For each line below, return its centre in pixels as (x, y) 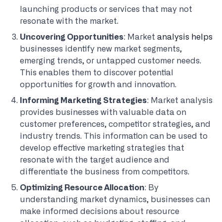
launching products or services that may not (106, 9)
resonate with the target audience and (95, 160)
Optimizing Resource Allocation (82, 188)
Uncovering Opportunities (72, 37)
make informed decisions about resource (100, 212)
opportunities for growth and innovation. (98, 85)
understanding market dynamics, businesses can (115, 200)
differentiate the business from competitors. (105, 172)
